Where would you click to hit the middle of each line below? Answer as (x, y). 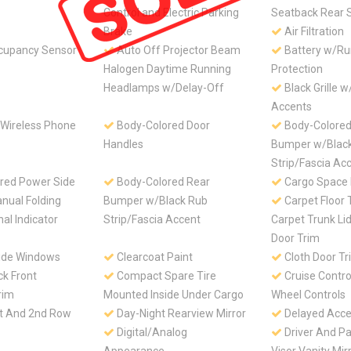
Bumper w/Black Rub (156, 201)
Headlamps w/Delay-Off (164, 88)
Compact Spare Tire (165, 276)
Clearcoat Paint (154, 257)
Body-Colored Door (162, 126)
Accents (291, 107)
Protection (297, 69)
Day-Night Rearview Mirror (180, 314)
